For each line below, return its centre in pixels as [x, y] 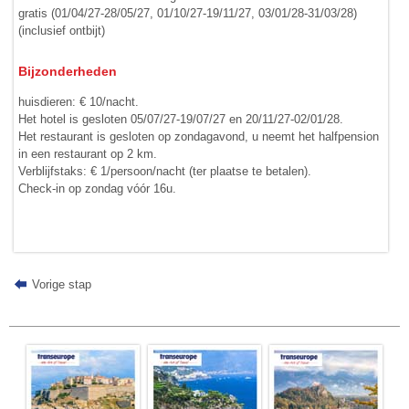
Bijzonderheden [68, 72]
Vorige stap [61, 285]
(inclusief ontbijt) [62, 31]
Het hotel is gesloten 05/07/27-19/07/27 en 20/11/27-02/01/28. [181, 119]
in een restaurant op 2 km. [88, 153]
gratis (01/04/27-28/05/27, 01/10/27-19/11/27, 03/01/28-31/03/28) [188, 14]
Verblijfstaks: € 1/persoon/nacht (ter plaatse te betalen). [165, 171]
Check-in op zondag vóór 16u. [98, 188]
